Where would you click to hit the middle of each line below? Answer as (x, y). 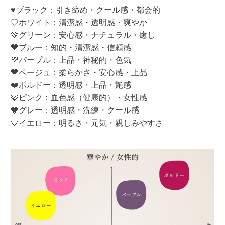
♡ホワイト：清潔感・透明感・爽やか (79, 22)
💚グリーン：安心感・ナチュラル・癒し (83, 35)
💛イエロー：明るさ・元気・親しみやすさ (87, 123)
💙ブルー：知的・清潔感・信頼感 (71, 47)
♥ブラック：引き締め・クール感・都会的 (85, 10)
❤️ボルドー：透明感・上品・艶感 (71, 85)
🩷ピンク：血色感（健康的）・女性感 (79, 97)
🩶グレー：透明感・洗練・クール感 (75, 110)
